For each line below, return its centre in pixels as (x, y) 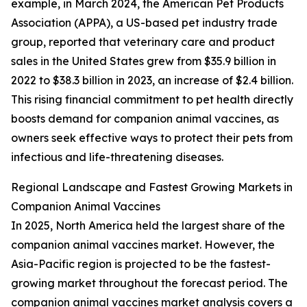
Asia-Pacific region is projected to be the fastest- (141, 264)
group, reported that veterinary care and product (143, 42)
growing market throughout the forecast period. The (149, 283)
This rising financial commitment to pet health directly (152, 100)
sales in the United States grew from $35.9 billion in (144, 61)
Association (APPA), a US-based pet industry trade (144, 23)
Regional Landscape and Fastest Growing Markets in (152, 187)
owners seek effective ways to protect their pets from (152, 138)
